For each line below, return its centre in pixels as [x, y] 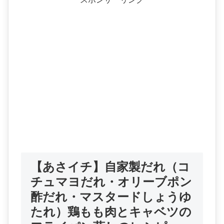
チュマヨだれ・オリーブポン [111, 182]
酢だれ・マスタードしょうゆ [111, 197]
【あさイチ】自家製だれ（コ [110, 167]
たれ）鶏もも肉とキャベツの [111, 212]
